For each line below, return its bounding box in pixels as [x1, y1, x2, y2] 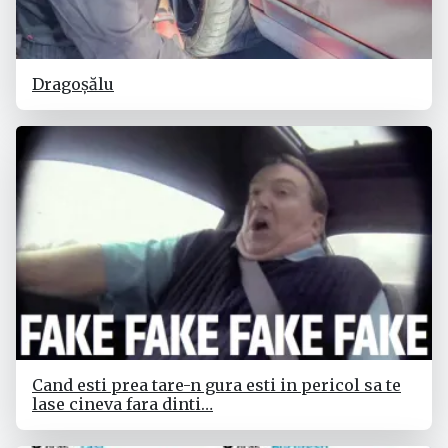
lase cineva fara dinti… [32, 394, 213, 414]
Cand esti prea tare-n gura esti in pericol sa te [32, 375, 401, 395]
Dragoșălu [32, 74, 114, 94]
